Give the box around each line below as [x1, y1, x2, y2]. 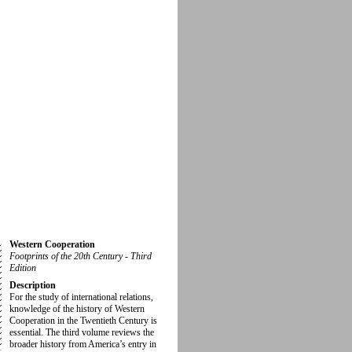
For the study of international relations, [9, 291, 153, 302]
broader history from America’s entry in [9, 338, 156, 350]
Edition [9, 262, 36, 273]
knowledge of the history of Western [9, 302, 145, 314]
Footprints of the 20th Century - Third [9, 250, 152, 262]
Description [9, 279, 56, 291]
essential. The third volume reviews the [9, 326, 154, 338]
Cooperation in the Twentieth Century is [9, 314, 157, 326]
